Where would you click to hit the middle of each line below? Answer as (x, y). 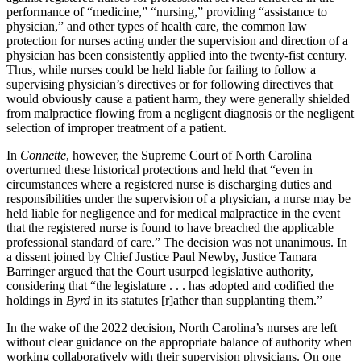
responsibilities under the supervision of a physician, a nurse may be (178, 198)
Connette (43, 155)
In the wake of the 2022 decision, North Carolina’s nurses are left (172, 327)
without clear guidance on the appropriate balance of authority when (179, 342)
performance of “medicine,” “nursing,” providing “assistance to (167, 11)
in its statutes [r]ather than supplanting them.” (206, 300)
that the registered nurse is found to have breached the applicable (170, 227)
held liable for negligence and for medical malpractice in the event (173, 213)
